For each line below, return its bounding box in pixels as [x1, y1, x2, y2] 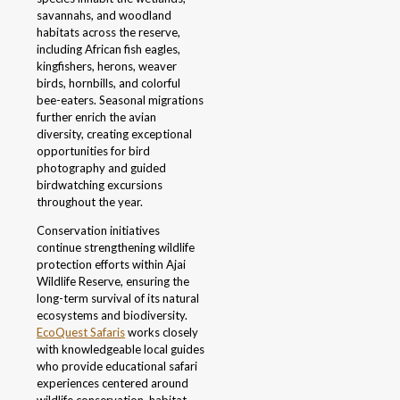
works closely [125, 325, 198, 340]
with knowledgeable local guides [37, 342, 204, 357]
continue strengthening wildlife [37, 240, 195, 255]
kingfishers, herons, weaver [37, 59, 177, 74]
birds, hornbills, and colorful [37, 76, 180, 91]
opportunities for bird [37, 144, 150, 159]
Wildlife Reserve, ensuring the [37, 274, 189, 289]
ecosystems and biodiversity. [37, 308, 187, 323]
